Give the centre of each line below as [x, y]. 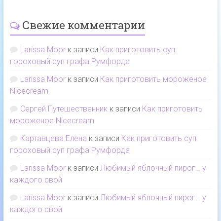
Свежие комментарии [83, 25]
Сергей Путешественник [64, 109]
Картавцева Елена [53, 139]
